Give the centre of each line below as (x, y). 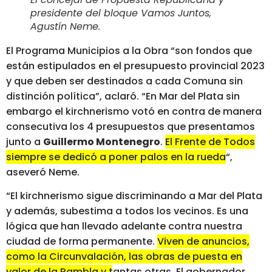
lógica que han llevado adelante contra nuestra (124, 226)
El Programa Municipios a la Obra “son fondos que (129, 50)
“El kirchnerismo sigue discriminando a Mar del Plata (134, 196)
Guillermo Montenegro (102, 141)
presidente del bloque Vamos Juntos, (121, 13)
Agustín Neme (64, 26)
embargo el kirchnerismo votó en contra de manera (134, 111)
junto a (25, 141)
